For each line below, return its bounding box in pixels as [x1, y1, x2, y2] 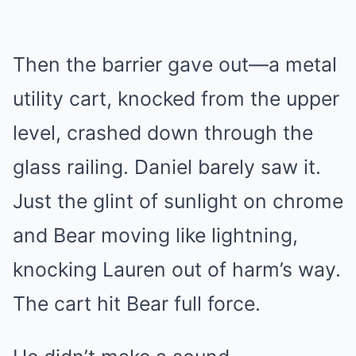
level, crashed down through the [13, 121, 313, 145]
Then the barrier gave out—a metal [13, 52, 337, 77]
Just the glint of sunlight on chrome [13, 189, 343, 214]
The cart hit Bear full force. [13, 292, 261, 316]
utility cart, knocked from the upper [13, 87, 339, 111]
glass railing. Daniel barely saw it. [13, 155, 321, 180]
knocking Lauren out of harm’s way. [13, 257, 341, 282]
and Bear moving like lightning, [13, 223, 298, 248]
